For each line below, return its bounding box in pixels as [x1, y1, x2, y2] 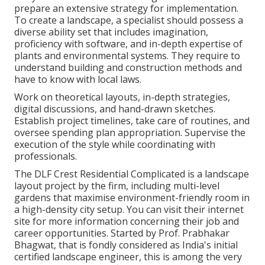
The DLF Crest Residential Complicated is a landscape [14, 167, 249, 181]
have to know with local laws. [14, 73, 141, 86]
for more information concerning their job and [30, 215, 239, 228]
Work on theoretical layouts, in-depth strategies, [14, 91, 230, 104]
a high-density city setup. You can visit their [14, 203, 208, 216]
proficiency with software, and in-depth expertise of [14, 37, 243, 51]
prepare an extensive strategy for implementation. [14, 2, 238, 15]
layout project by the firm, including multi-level [14, 179, 219, 193]
